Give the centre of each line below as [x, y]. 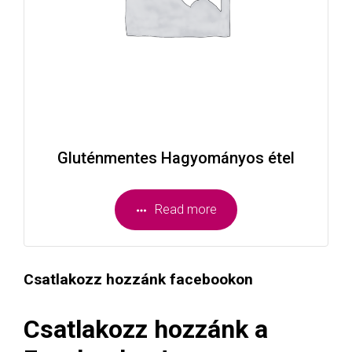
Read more [186, 210]
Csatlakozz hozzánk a [146, 329]
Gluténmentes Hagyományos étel [176, 158]
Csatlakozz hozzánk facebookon [138, 279]
